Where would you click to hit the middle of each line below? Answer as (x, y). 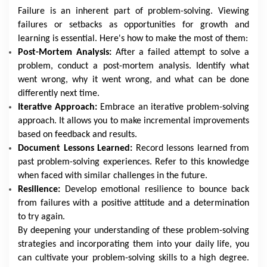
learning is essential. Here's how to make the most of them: (133, 39)
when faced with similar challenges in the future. (113, 176)
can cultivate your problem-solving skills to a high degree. (133, 258)
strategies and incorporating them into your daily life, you (133, 244)
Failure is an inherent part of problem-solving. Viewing (133, 11)
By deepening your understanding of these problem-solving (133, 231)
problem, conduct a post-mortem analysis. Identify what (133, 66)
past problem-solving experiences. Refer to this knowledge (133, 162)
